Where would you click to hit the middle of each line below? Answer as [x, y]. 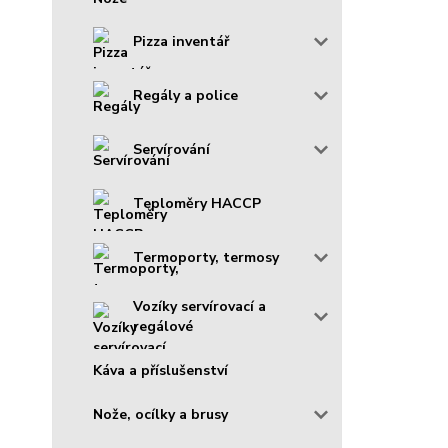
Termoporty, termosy [206, 257]
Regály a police [185, 95]
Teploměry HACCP [197, 203]
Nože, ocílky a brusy [160, 414]
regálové [163, 326]
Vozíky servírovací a [199, 306]
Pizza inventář [181, 41]
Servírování [171, 149]
